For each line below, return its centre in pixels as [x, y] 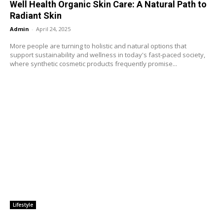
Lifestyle [23, 204]
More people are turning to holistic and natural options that [98, 46]
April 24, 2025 [53, 29]
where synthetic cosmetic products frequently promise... [93, 64]
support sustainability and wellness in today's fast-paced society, [108, 55]
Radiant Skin [36, 16]
